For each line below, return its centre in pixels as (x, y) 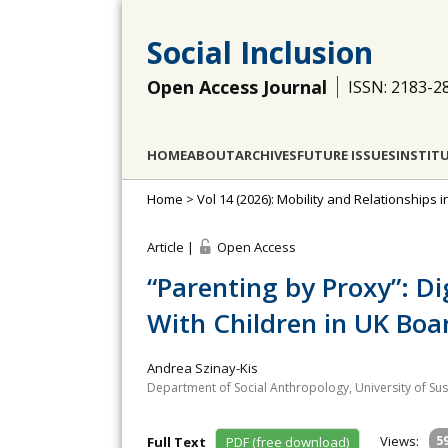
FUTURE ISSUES (346, 155)
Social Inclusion (260, 52)
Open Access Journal (237, 87)
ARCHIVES (266, 155)
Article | (172, 247)
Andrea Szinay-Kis (202, 368)
